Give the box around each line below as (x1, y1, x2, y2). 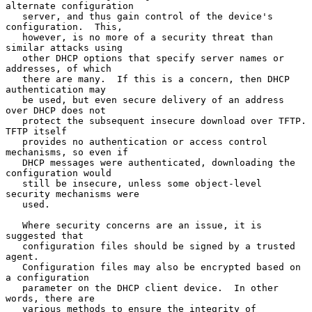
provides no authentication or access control (6, 136, 22, 147)
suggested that (6, 230, 84, 241)
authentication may (6, 84, 106, 95)
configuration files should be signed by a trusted (6, 240, 22, 251)
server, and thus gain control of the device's (6, 10, 22, 22)
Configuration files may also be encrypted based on (6, 261, 22, 272)
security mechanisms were (6, 188, 139, 199)
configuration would (6, 167, 111, 178)
